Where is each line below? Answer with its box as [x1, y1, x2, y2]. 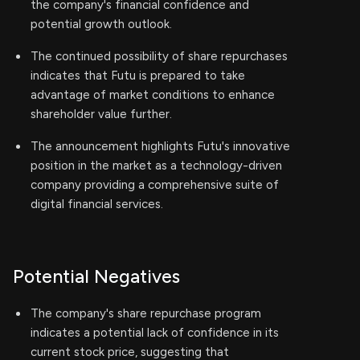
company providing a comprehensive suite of [31, 178, 279, 192]
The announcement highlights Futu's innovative [31, 139, 290, 153]
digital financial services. [31, 197, 163, 211]
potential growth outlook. [31, 17, 172, 31]
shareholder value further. [31, 107, 172, 121]
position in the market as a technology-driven [31, 158, 282, 173]
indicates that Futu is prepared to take [31, 68, 245, 83]
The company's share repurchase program [31, 306, 261, 321]
